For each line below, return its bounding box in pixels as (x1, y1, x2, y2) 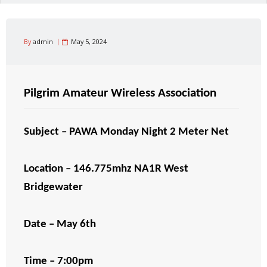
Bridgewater (24, 182, 83, 194)
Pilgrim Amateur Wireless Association (24, 87, 219, 100)
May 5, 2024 (71, 37, 107, 46)
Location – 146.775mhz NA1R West (24, 163, 188, 175)
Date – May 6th (24, 219, 96, 231)
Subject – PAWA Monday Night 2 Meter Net (24, 126, 229, 138)
